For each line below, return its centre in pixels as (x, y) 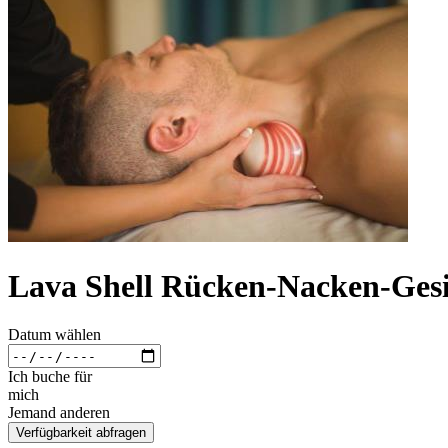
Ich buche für (50, 377)
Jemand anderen (59, 413)
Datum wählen (54, 335)
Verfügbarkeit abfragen (81, 433)
